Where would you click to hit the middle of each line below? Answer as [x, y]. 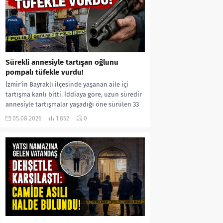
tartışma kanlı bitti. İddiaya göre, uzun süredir [74, 95]
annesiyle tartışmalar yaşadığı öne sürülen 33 [72, 105]
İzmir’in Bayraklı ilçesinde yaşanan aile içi [67, 85]
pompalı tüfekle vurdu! [45, 72]
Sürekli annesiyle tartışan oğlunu [62, 62]
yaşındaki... [22, 114]
